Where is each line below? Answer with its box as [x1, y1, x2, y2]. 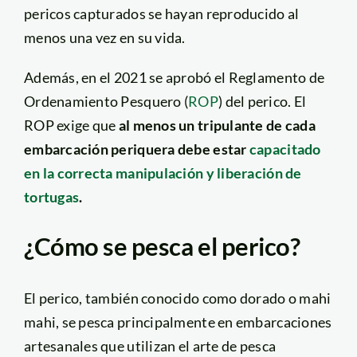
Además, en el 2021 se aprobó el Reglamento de [23, 68, 325, 86]
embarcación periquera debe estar [23, 139, 249, 158]
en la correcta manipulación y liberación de [23, 163, 302, 182]
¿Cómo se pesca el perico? [23, 232, 300, 262]
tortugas [23, 187, 80, 206]
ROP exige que [23, 116, 119, 134]
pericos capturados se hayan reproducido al [23, 4, 300, 22]
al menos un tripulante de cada [118, 116, 316, 134]
